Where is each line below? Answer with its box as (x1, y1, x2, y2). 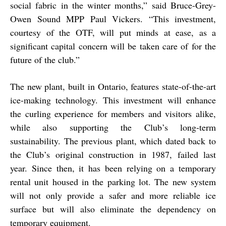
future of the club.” (10, 53, 80, 66)
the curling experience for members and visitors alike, (10, 107, 216, 120)
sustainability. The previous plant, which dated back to (10, 135, 216, 147)
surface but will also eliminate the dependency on (10, 203, 216, 215)
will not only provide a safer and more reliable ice (10, 189, 216, 202)
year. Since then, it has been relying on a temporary (10, 162, 216, 175)
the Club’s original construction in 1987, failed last (10, 148, 216, 161)
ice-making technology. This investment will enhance (10, 94, 216, 106)
